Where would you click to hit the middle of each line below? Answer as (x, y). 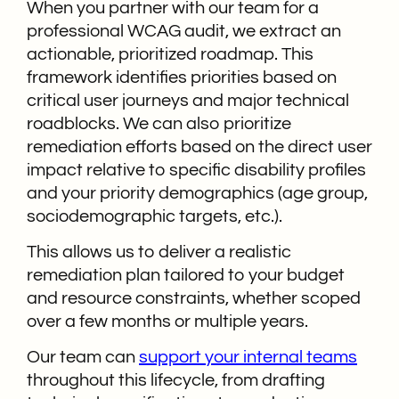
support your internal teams (248, 358)
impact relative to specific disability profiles (196, 170)
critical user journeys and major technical (188, 100)
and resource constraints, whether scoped (194, 298)
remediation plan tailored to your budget (186, 275)
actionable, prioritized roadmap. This (170, 54)
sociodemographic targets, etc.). (155, 216)
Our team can (83, 358)
